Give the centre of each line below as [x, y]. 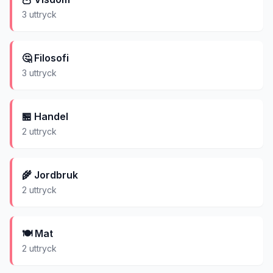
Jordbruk [56, 175]
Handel [51, 116]
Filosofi [51, 58]
